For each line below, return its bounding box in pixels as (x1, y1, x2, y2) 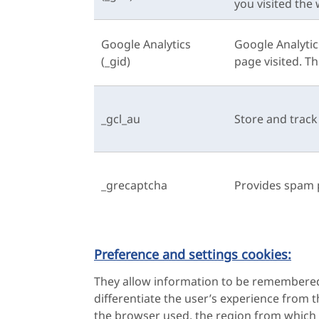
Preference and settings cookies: (94, 246, 291, 263)
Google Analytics (101, 36, 191, 52)
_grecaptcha (101, 177, 167, 193)
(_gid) (101, 53, 130, 69)
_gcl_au (101, 111, 140, 127)
